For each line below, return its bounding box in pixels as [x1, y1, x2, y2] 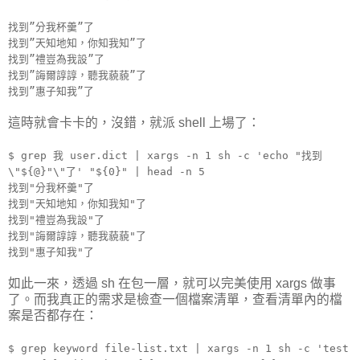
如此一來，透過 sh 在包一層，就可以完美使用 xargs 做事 [8, 276, 336, 290]
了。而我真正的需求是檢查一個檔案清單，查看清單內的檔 [8, 292, 342, 306]
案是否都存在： [8, 308, 98, 322]
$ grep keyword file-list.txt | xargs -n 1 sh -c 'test [8, 342, 349, 354]
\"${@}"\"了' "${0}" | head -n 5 [8, 165, 205, 178]
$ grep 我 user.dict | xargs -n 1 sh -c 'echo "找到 [8, 149, 322, 162]
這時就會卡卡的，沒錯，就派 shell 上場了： [8, 115, 260, 129]
